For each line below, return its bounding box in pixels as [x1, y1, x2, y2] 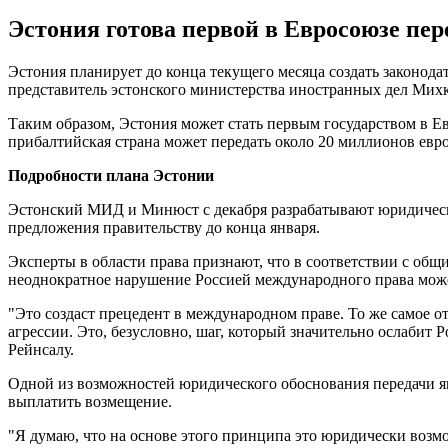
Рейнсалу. [8, 340, 74, 358]
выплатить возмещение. [8, 392, 172, 410]
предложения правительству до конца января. [8, 218, 320, 236]
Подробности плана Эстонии [8, 166, 214, 184]
